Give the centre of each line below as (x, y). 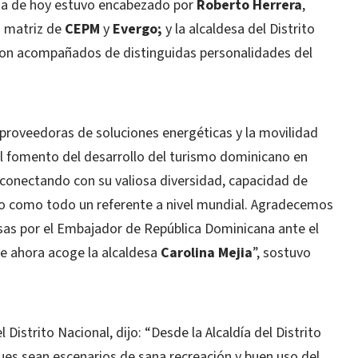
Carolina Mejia (207, 253)
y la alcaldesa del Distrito (239, 29)
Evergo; (137, 29)
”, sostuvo (282, 253)
